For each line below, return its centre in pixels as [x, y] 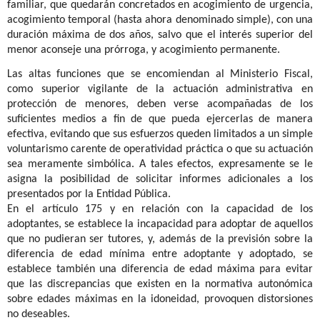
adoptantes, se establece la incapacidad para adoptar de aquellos [160, 225]
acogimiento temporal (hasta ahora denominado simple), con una [160, 20]
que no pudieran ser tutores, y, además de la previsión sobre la [160, 240]
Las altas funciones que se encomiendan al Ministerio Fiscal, [160, 75]
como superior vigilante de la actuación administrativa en [160, 90]
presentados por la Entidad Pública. [89, 195]
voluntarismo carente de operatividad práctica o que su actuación [160, 150]
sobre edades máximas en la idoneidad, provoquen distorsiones [160, 300]
